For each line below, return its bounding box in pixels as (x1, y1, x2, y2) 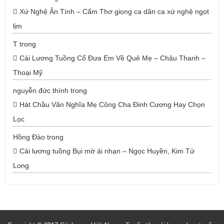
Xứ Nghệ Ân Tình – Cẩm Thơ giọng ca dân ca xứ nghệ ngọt (19, 7, 209, 15)
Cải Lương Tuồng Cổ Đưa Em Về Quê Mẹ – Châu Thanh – (19, 54, 205, 62)
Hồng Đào (13, 133, 45, 141)
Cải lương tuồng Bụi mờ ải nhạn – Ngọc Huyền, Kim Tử (19, 147, 194, 155)
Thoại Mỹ (13, 68, 42, 76)
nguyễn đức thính (13, 86, 68, 94)
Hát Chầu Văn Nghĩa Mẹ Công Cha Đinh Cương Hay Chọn (19, 100, 205, 108)
